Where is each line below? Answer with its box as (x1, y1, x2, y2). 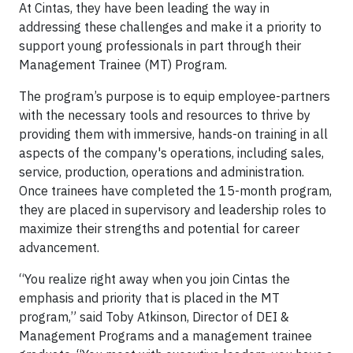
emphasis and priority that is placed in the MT (19, 290, 280, 306)
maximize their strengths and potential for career (19, 221, 299, 236)
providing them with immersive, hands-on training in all (19, 126, 328, 142)
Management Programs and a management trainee (19, 328, 312, 344)
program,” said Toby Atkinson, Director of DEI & (19, 309, 289, 325)
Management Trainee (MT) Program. (19, 57, 230, 72)
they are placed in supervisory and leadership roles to (19, 202, 326, 217)
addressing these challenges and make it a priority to (19, 19, 321, 35)
